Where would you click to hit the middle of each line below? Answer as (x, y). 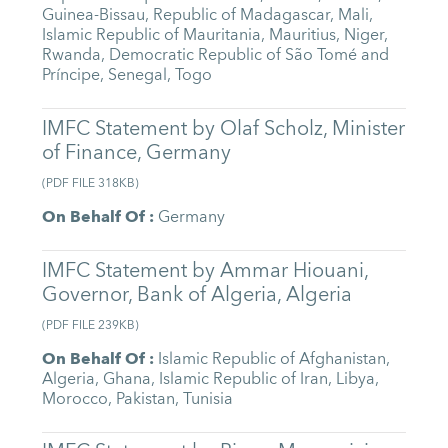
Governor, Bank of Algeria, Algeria (197, 294)
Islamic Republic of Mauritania (152, 35)
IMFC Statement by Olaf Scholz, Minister (224, 128)
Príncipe (71, 75)
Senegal (138, 75)
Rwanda (72, 55)
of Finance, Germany (137, 152)
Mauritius (303, 35)
